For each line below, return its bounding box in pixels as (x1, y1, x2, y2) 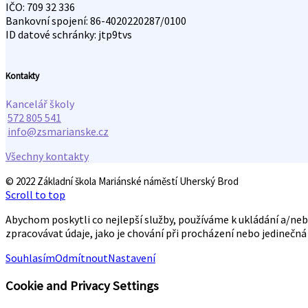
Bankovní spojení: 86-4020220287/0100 (5, 14, 186, 28)
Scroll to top (5, 187, 65, 201)
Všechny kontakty (5, 148, 89, 163)
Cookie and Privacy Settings (5, 277, 159, 294)
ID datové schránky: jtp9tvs (5, 27, 132, 42)
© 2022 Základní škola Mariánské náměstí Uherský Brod (5, 174, 239, 188)
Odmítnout (55, 250, 108, 265)
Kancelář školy (5, 96, 74, 111)
